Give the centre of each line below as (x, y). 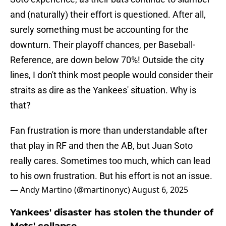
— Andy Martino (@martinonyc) (71, 190)
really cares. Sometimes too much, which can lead (110, 161)
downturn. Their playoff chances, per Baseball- (103, 45)
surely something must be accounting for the (99, 30)
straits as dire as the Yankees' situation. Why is (103, 90)
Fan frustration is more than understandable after (109, 131)
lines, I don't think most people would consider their (111, 75)
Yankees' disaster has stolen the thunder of (112, 213)
